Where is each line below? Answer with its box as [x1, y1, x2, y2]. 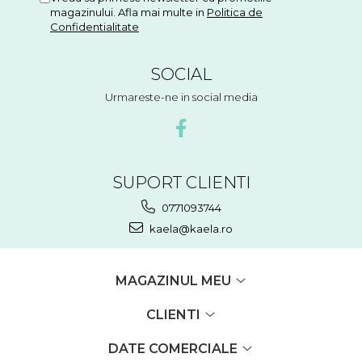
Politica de [207, 5, 263, 19]
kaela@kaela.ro [147, 221, 233, 235]
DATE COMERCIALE [108, 340, 241, 356]
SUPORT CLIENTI [112, 171, 250, 192]
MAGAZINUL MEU [115, 272, 234, 288]
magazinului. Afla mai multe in [50, 5, 207, 19]
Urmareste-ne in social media [104, 90, 258, 103]
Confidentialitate [50, 19, 139, 33]
